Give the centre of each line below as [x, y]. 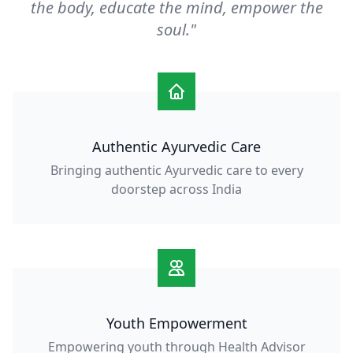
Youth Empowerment [176, 323]
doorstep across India [176, 189]
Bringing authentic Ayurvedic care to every [176, 170]
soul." [176, 30]
